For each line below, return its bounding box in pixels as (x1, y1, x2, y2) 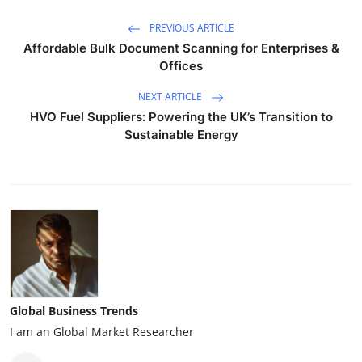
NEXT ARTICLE (138, 89, 204, 103)
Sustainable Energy (124, 126, 238, 142)
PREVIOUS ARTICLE (147, 20, 234, 35)
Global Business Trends (10, 302, 138, 318)
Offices (159, 57, 203, 74)
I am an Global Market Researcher (10, 323, 194, 339)
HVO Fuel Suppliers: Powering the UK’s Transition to (29, 108, 333, 124)
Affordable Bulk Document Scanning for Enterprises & (23, 40, 339, 56)
